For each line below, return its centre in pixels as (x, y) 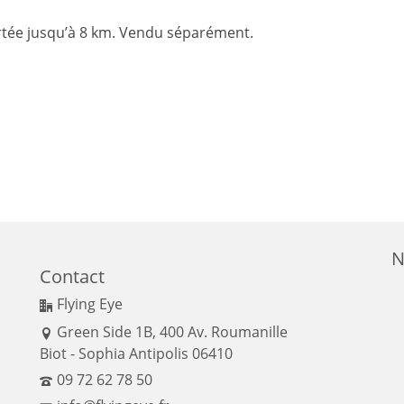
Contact (72, 276)
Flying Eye (90, 303)
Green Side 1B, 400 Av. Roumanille (172, 331)
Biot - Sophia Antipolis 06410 (136, 353)
